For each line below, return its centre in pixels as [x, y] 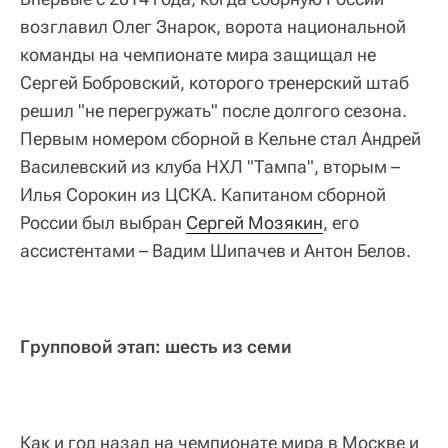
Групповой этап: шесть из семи [156, 346]
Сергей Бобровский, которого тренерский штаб [214, 82]
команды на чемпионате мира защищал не [198, 54]
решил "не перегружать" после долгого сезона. [213, 110]
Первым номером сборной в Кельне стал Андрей [220, 138]
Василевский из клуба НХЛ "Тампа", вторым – [210, 166]
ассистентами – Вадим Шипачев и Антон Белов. [215, 250]
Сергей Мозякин [254, 222]
